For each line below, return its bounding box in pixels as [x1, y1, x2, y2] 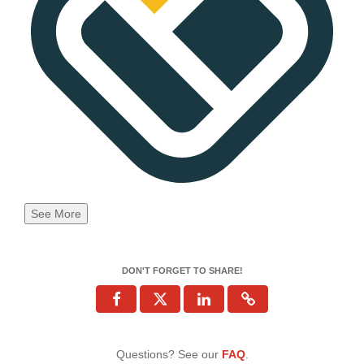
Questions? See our [115, 347, 222, 361]
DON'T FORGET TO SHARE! [121, 265, 243, 275]
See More [31, 206, 81, 220]
